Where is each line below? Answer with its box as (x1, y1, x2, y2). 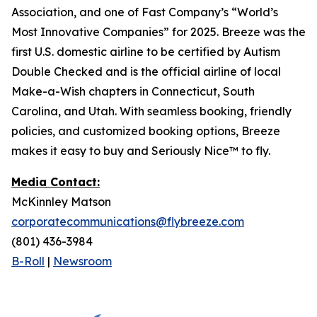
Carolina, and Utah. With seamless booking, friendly (11, 104, 292, 118)
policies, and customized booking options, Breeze (11, 124, 280, 138)
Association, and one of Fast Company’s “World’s (11, 5, 278, 19)
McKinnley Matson (11, 195, 111, 209)
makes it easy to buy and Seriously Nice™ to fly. (11, 144, 270, 158)
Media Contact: (11, 175, 100, 189)
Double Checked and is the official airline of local (11, 64, 281, 79)
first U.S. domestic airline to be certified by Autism (11, 45, 280, 59)
